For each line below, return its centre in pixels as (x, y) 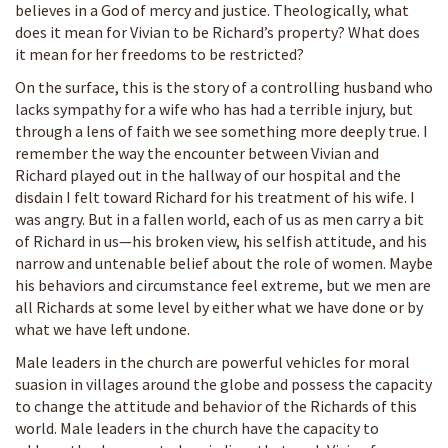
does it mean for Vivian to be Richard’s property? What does (217, 31)
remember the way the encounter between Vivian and (197, 152)
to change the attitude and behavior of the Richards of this (216, 405)
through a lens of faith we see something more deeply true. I (221, 130)
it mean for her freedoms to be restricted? (159, 53)
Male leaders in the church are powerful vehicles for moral (212, 361)
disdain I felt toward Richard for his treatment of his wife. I (215, 196)
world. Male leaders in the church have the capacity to (197, 427)
